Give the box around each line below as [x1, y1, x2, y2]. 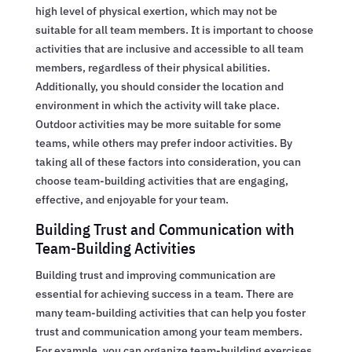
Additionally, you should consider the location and [35, 79, 284, 93]
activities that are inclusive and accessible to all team [35, 41, 303, 56]
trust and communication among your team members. [35, 324, 302, 339]
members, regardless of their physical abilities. [35, 60, 270, 75]
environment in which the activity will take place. [35, 97, 280, 112]
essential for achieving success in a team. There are [35, 286, 294, 301]
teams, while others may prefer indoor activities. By [35, 135, 292, 150]
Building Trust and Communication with [35, 218, 295, 240]
